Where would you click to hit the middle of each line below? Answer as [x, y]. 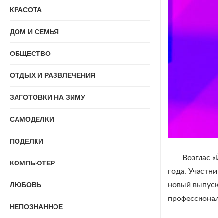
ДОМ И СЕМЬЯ [34, 32]
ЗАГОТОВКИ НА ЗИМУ [47, 97]
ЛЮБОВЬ [26, 185]
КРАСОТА [26, 10]
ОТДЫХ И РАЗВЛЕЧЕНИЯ [53, 75]
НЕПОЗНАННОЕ [36, 207]
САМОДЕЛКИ [32, 119]
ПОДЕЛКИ [27, 141]
